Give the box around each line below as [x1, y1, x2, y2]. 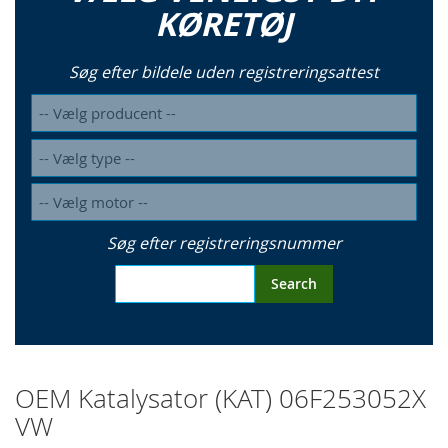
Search [271, 274, 317, 294]
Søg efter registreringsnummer [106, 232, 342, 255]
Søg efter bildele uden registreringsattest [69, 61, 379, 84]
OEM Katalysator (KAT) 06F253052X [15, 381, 426, 417]
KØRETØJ [155, 2, 293, 47]
